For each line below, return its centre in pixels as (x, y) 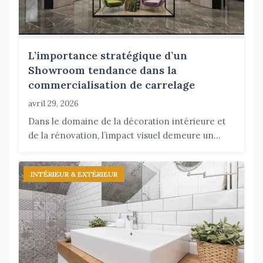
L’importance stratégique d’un (108, 56)
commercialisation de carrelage (112, 85)
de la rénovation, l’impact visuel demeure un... (124, 136)
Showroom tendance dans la (102, 70)
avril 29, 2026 (53, 104)
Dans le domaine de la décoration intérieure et (127, 122)
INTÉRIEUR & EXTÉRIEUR (74, 174)
